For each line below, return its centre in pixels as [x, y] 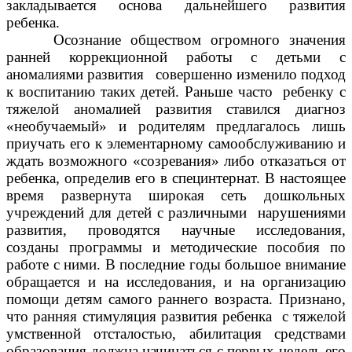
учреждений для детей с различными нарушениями [176, 213]
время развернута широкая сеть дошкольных [176, 196]
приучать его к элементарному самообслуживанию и [176, 144]
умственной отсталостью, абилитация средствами [176, 334]
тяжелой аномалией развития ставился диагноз [176, 109]
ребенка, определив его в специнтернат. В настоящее [176, 178]
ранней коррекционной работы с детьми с [176, 57]
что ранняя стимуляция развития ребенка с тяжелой [176, 317]
